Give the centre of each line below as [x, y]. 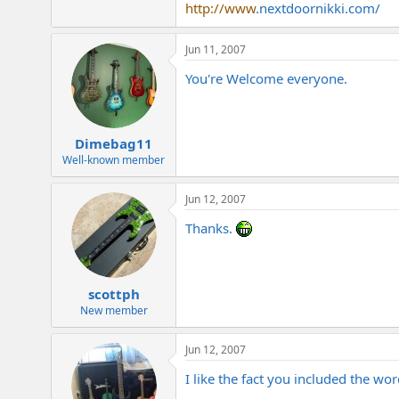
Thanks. [211, 228]
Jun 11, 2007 [216, 49]
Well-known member [114, 160]
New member [114, 310]
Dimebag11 [114, 144]
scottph [114, 293]
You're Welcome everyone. [266, 78]
